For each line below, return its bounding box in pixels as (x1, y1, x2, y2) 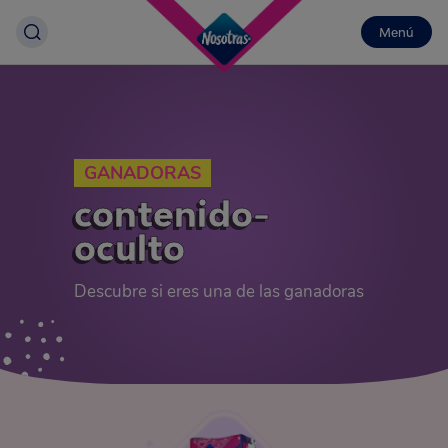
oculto (74, 228, 185, 268)
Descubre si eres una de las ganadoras (74, 280, 364, 303)
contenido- (74, 194, 270, 234)
